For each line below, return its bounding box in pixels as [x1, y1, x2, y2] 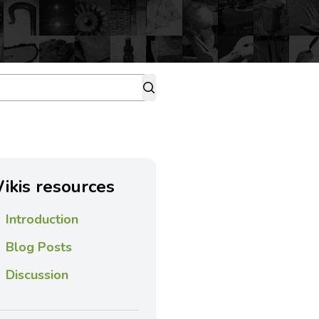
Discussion [5, 266, 68, 283]
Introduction [5, 211, 78, 228]
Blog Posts [5, 239, 72, 256]
